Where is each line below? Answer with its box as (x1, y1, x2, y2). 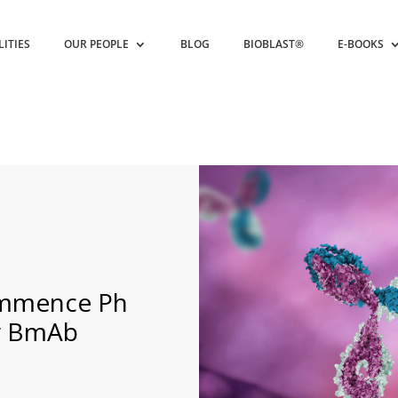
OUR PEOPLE (64, 36, 130, 52)
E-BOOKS (338, 36, 385, 52)
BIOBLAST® (243, 36, 305, 52)
